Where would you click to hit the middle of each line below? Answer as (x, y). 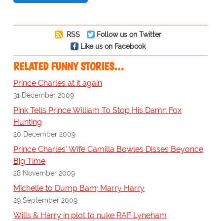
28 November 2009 (44, 173)
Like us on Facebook (113, 46)
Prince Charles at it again (57, 83)
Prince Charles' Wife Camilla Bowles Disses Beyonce (108, 149)
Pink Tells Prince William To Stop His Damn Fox (97, 110)
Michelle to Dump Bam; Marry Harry (79, 188)
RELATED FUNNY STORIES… (68, 67)
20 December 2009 (44, 134)
